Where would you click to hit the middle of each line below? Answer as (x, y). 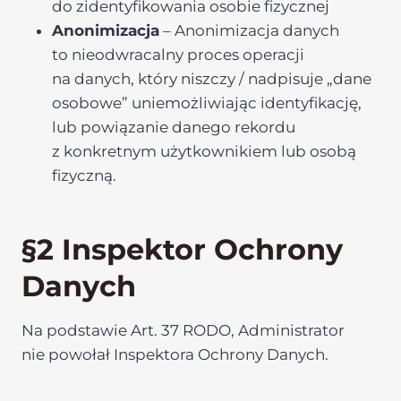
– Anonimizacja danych (249, 30)
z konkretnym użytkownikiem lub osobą (204, 151)
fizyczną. (84, 175)
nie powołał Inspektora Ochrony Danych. (175, 354)
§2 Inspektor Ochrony (182, 249)
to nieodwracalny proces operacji (178, 55)
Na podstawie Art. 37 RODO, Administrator (183, 330)
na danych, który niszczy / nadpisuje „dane (212, 79)
